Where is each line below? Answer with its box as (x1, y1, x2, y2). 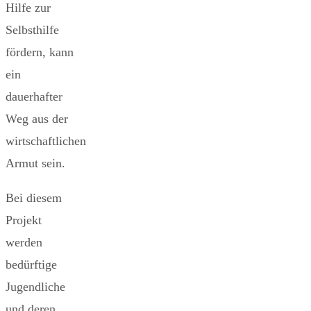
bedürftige (6, 257, 57, 271)
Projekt (6, 212, 42, 227)
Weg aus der (6, 111, 68, 126)
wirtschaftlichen (6, 133, 86, 148)
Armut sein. (6, 155, 65, 170)
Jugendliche (6, 279, 65, 294)
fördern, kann (6, 44, 74, 59)
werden (6, 235, 42, 249)
